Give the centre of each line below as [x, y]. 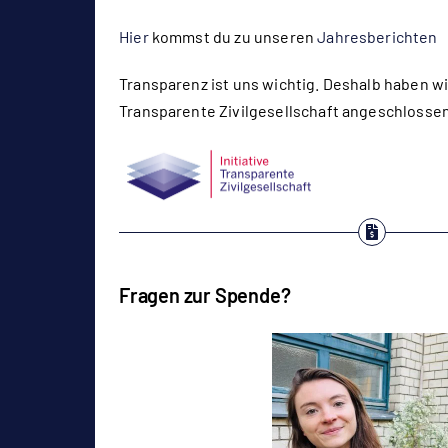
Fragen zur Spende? [205, 294]
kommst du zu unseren [233, 36]
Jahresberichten [377, 36]
